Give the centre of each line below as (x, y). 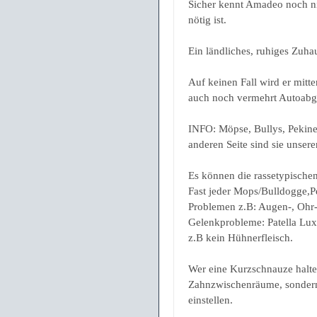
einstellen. (211, 300)
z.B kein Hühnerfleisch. (241, 238)
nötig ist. (207, 20)
